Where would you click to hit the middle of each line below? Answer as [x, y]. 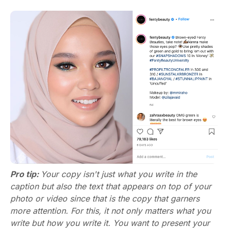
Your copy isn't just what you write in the [119, 174]
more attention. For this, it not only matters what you [110, 210]
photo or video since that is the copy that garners [105, 198]
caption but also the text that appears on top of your [111, 186]
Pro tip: [25, 174]
